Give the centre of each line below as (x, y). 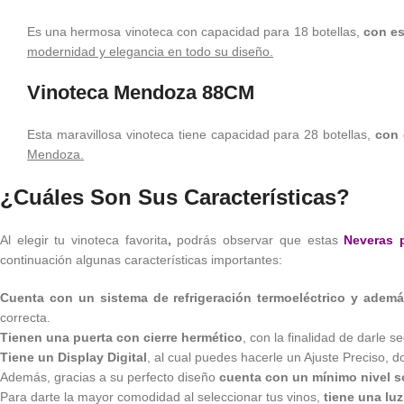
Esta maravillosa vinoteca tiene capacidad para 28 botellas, (202, 134)
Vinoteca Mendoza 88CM (141, 92)
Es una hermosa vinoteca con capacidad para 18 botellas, (196, 31)
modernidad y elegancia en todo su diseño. (150, 51)
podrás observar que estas (261, 239)
